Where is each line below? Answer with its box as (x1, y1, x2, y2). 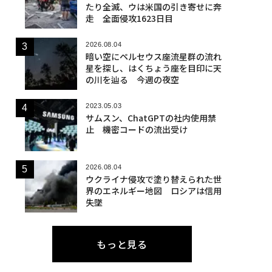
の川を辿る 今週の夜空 (85, 73, 179, 86)
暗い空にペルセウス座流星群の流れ (85, 50, 222, 63)
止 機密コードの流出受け (85, 123, 188, 135)
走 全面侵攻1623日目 (85, 12, 173, 24)
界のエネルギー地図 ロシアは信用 (85, 184, 222, 197)
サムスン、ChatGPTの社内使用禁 (85, 111, 216, 124)
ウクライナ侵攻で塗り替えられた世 (85, 172, 222, 185)
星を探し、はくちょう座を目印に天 (85, 61, 222, 74)
